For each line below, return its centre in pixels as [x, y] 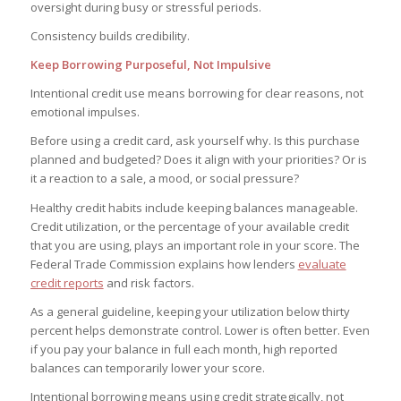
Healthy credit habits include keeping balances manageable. [194, 207]
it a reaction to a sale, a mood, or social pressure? [164, 179]
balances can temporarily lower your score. [147, 367]
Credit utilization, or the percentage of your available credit [189, 226]
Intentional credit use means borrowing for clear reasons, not [196, 94]
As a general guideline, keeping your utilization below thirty [190, 311]
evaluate [322, 264]
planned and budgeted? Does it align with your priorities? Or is [198, 160]
